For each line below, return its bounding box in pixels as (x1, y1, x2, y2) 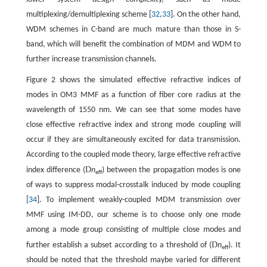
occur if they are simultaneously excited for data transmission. (26, 135, 241, 145)
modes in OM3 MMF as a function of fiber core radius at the (26, 91, 241, 100)
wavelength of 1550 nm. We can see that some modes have (26, 105, 241, 115)
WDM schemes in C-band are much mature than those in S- (26, 25, 241, 35)
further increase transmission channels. (26, 55, 157, 64)
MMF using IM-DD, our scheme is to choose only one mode (26, 210, 241, 220)
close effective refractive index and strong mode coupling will (26, 120, 241, 130)
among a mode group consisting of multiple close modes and (26, 225, 241, 235)
